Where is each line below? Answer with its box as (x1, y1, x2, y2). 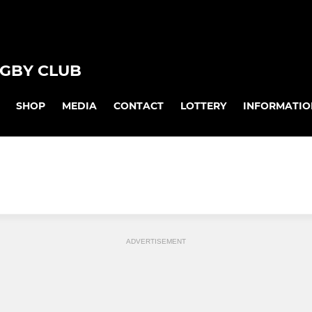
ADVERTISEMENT (126, 237, 186, 246)
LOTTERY (180, 99, 226, 112)
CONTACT (114, 99, 164, 112)
